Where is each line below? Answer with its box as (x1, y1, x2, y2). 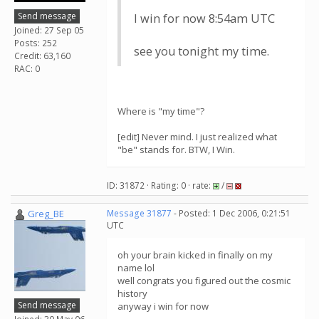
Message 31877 (107, 207, 172, 219)
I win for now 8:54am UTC (134, 11, 275, 26)
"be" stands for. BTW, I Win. (117, 143, 235, 156)
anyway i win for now (117, 300, 209, 313)
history (117, 287, 147, 300)
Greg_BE (28, 207, 64, 220)
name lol (117, 261, 155, 274)
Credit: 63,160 (14, 49, 70, 62)
